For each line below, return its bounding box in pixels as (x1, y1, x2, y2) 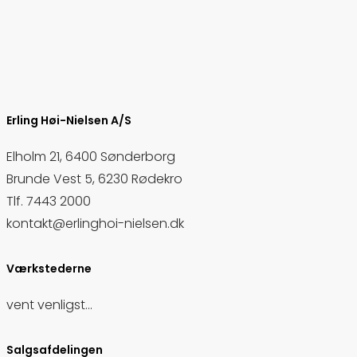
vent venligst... (6, 296, 92, 315)
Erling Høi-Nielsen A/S (6, 112, 131, 129)
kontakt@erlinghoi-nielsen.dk (6, 214, 184, 233)
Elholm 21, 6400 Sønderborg (6, 147, 175, 167)
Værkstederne (6, 261, 92, 277)
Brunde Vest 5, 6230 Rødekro (6, 170, 182, 189)
